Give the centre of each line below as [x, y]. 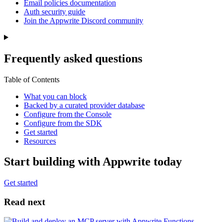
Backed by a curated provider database [84, 105]
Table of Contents [32, 79]
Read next [25, 202]
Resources [40, 141]
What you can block [55, 96]
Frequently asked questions [73, 58]
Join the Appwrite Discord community [83, 20]
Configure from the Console [68, 114]
